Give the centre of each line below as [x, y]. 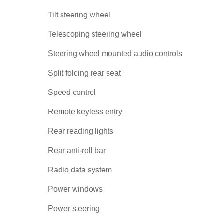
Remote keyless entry [85, 112]
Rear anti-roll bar [77, 150]
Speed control [72, 92]
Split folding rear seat [84, 73]
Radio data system [80, 170]
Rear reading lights [81, 131]
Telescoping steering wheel [95, 34]
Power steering [74, 209]
